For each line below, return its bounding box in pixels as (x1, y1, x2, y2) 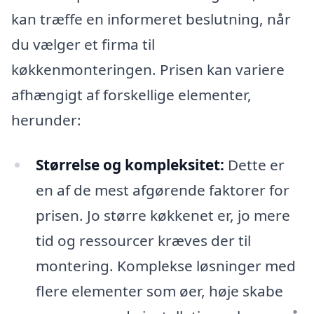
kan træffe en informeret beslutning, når (11, 9, 291, 29)
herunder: (11, 110, 81, 130)
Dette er (224, 154, 285, 175)
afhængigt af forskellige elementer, (11, 85, 252, 105)
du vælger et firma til (11, 34, 155, 55)
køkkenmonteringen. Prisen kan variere (11, 60, 285, 80)
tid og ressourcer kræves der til (35, 230, 251, 250)
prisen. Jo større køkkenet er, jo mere (35, 205, 290, 225)
